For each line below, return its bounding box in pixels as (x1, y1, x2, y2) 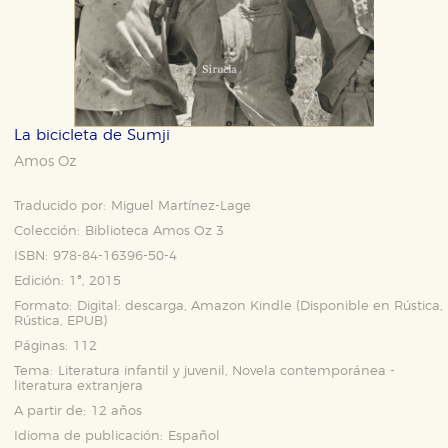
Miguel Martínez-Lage (111, 199, 252, 213)
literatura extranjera (14, 379, 144, 393)
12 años (91, 404, 143, 418)
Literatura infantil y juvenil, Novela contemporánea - (58, 364, 396, 378)
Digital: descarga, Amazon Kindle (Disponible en (77, 299, 395, 313)
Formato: (14, 299, 73, 313)
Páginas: (14, 339, 69, 353)
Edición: (14, 274, 65, 288)
